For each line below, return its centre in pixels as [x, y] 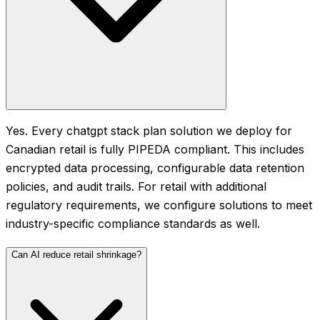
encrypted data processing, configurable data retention [155, 168]
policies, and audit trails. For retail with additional [136, 187]
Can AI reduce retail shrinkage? [76, 255]
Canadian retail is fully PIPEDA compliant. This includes [155, 150]
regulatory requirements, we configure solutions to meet [159, 205]
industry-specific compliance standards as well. [133, 224]
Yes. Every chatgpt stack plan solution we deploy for [149, 131]
